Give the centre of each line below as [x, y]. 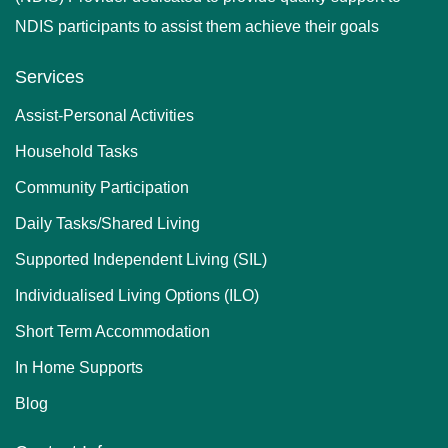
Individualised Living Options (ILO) [137, 295]
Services [49, 76]
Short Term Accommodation [112, 331]
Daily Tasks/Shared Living [107, 223]
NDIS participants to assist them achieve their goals [197, 26]
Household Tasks [76, 151]
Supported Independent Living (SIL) [141, 259]
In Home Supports [79, 367]
